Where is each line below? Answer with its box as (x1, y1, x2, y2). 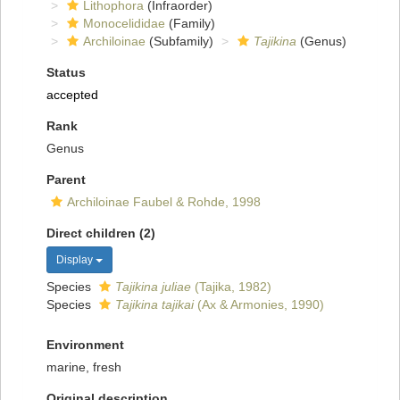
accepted (46, 87, 98, 103)
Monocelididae (83, 16, 165, 31)
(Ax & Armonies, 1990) (194, 297, 324, 312)
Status (46, 65, 86, 80)
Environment (46, 337, 124, 353)
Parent (46, 172, 86, 187)
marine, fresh (46, 360, 121, 375)
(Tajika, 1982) (191, 279, 271, 295)
